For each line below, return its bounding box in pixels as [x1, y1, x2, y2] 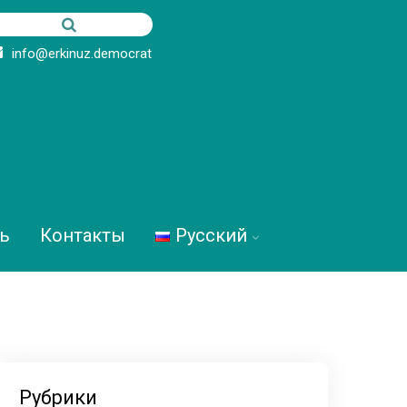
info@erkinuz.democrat [12, 45, 152, 62]
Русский [174, 224, 247, 246]
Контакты [39, 224, 125, 246]
